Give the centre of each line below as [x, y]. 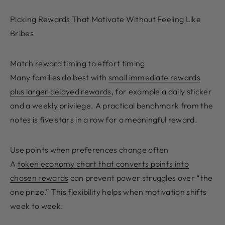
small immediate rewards [154, 78]
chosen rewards [39, 178]
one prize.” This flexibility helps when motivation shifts [108, 192]
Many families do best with [59, 78]
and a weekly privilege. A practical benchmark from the [112, 106]
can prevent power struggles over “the [141, 178]
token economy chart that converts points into [103, 164]
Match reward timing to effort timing [78, 64]
